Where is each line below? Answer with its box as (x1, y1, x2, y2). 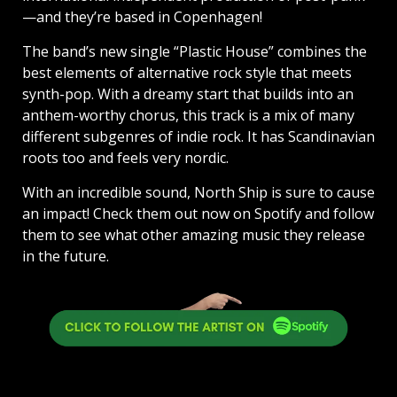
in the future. (22, 246, 109, 267)
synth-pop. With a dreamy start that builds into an (22, 84, 354, 105)
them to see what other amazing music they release (22, 225, 365, 245)
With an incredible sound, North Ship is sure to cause (22, 183, 375, 203)
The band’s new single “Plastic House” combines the (22, 42, 367, 62)
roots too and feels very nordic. (22, 148, 229, 168)
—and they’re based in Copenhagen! (22, 7, 262, 27)
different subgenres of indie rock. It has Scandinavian (22, 127, 375, 147)
